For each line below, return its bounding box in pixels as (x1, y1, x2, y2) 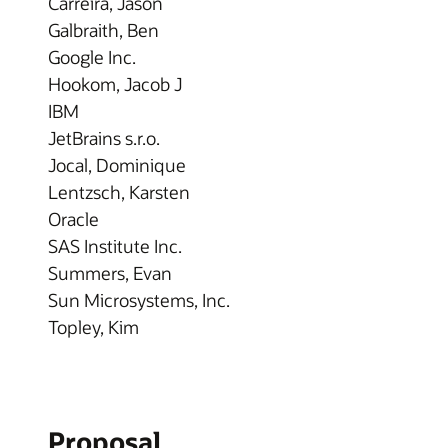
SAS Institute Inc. (48, 233, 182, 258)
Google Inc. (48, 44, 136, 69)
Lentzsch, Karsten (48, 179, 190, 204)
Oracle (48, 206, 99, 231)
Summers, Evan (48, 260, 172, 285)
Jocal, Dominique (48, 152, 186, 177)
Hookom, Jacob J (48, 71, 182, 96)
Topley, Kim (48, 314, 139, 339)
